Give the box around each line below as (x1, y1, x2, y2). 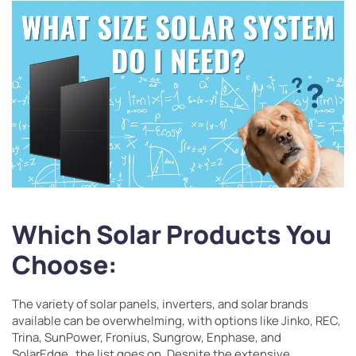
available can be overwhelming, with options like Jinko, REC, (12, 312, 341, 329)
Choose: (12, 247, 117, 282)
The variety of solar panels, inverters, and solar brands (12, 296, 308, 312)
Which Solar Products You (12, 217, 331, 252)
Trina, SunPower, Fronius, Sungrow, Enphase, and (12, 329, 281, 346)
